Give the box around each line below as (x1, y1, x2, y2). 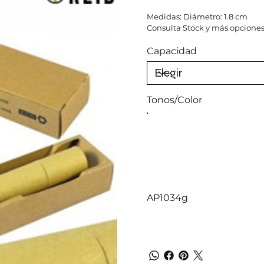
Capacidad (147, 45, 197, 57)
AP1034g (147, 192, 188, 203)
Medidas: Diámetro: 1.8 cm (147, 11, 247, 21)
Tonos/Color (147, 94, 202, 105)
